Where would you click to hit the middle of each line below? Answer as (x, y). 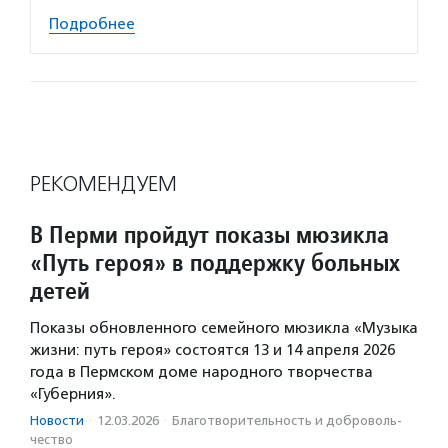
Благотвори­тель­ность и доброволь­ (287, 420)
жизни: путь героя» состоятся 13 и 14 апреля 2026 (212, 349)
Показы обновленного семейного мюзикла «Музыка (224, 327)
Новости (57, 420)
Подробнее (92, 23)
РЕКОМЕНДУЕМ (103, 183)
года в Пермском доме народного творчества (201, 371)
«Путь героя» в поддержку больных (215, 262)
